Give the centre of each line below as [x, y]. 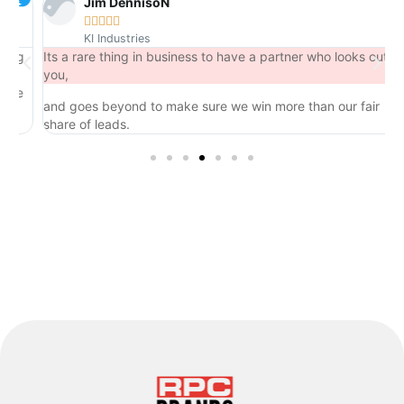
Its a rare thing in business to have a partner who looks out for [207, 57]
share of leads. [68, 124]
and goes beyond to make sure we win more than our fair [193, 106]
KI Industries [99, 39]
